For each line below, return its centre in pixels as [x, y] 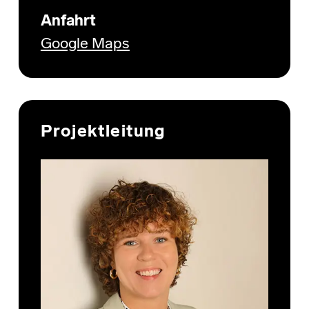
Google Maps [85, 44]
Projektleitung [103, 132]
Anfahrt [68, 21]
